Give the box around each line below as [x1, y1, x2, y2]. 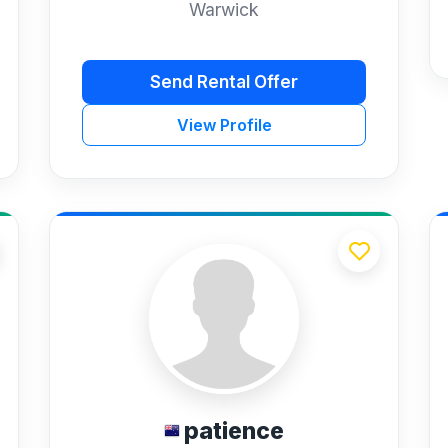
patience [184, 417, 284, 446]
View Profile [176, 115, 272, 136]
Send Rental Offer [150, 71, 298, 92]
